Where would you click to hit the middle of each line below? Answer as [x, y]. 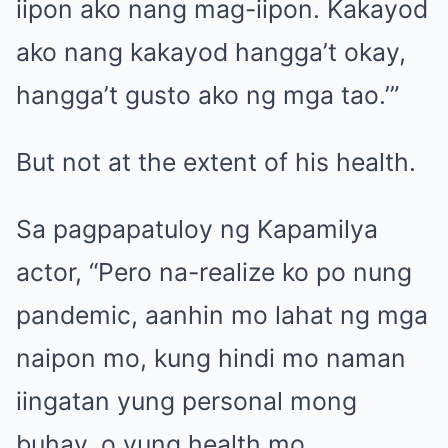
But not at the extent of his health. [216, 161]
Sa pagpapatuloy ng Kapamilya [197, 228]
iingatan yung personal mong [186, 400]
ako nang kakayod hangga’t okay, [211, 51]
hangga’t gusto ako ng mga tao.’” [207, 94]
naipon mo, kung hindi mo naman [211, 357]
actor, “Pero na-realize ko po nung [214, 271]
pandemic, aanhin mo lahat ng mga [222, 314]
